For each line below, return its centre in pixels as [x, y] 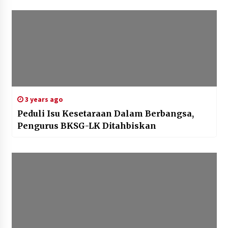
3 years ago [43, 99]
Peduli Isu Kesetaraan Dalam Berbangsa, [105, 114]
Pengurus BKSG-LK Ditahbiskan [87, 126]
